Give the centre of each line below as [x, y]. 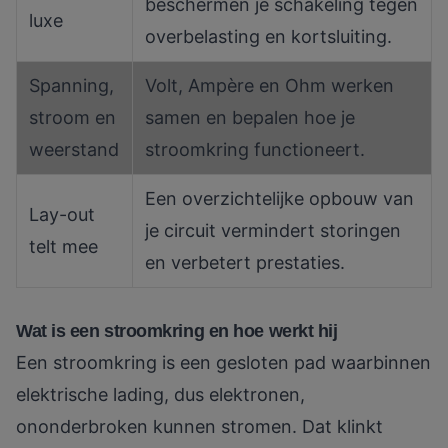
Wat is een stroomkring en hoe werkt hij [177, 331]
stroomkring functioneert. [255, 150]
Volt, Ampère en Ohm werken [269, 86]
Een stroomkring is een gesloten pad [171, 363]
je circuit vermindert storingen [273, 231]
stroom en [72, 118]
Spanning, [71, 86]
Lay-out [62, 215]
